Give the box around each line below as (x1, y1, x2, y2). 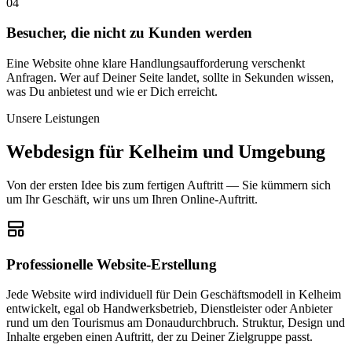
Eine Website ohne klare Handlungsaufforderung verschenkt (6, 57, 305, 71)
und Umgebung (198, 141, 325, 163)
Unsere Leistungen (6, 112, 100, 126)
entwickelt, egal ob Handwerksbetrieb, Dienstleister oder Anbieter (6, 302, 332, 316)
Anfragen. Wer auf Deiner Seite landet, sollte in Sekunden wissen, (6, 71, 334, 85)
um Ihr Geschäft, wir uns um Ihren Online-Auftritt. (6, 192, 258, 206)
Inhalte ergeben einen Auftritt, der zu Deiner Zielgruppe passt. (6, 330, 313, 344)
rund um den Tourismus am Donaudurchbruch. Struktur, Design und (6, 316, 345, 330)
